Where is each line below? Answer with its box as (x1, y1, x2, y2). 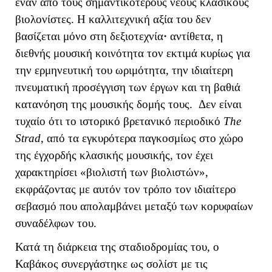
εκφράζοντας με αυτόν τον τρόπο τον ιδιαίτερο (15, 182, 236, 195)
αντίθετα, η (170, 29, 223, 42)
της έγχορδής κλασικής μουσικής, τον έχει (15, 148, 213, 161)
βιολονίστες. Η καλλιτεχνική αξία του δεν (15, 12, 211, 25)
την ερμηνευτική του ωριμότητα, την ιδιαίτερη (15, 63, 233, 76)
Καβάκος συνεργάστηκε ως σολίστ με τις (15, 257, 208, 270)
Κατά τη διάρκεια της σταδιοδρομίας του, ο (15, 240, 219, 253)
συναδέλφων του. (15, 216, 97, 229)
